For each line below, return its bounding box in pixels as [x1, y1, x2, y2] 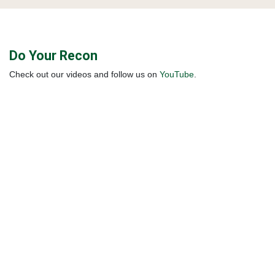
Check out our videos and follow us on [9, 69, 160, 79]
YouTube [160, 69, 194, 79]
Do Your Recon [9, 47, 98, 63]
